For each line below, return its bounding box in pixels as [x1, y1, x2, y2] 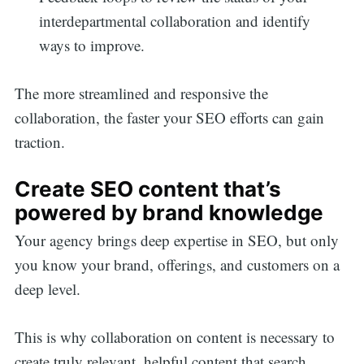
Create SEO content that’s [14, 176, 281, 202]
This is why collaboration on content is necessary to [14, 326, 335, 347]
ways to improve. [39, 35, 150, 56]
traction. [14, 131, 70, 152]
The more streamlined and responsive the [14, 82, 268, 103]
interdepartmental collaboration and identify [39, 11, 311, 32]
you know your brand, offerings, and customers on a [14, 254, 340, 275]
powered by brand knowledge [14, 200, 328, 226]
